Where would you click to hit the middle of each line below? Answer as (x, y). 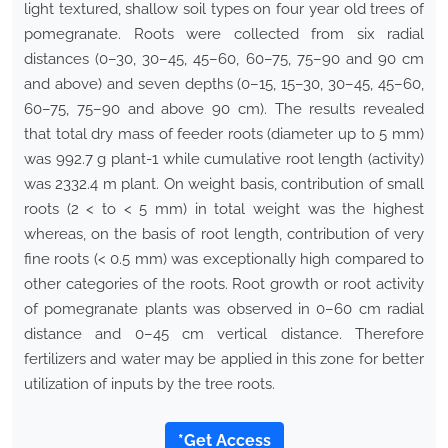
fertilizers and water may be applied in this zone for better (224, 359)
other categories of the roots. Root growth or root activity (224, 284)
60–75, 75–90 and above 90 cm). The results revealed (224, 109)
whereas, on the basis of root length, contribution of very (224, 234)
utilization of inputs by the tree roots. (149, 384)
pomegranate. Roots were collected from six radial (224, 34)
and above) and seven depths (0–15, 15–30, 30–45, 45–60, (224, 84)
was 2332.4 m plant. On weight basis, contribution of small (224, 184)
